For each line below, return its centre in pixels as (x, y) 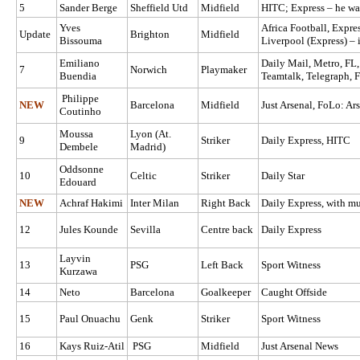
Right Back (226, 203)
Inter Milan (155, 203)
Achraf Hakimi (91, 203)
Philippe (79, 99)
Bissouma (81, 41)
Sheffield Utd (159, 8)
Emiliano (80, 63)
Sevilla (145, 230)
